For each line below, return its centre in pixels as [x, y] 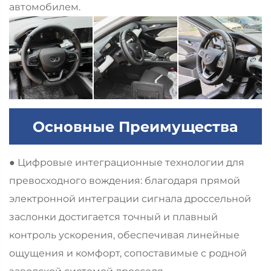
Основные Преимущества [135, 126]
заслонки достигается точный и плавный [113, 217]
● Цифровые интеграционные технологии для [127, 163]
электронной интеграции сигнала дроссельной [130, 199]
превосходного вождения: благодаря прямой [125, 181]
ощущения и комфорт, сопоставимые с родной [128, 253]
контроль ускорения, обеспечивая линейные [124, 235]
